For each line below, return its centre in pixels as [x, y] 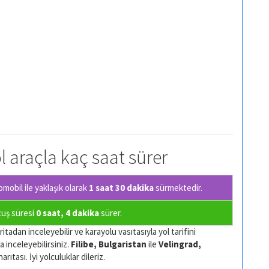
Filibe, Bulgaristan [109, 244]
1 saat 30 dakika [121, 187]
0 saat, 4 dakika [68, 213]
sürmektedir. [178, 187]
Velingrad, [180, 244]
